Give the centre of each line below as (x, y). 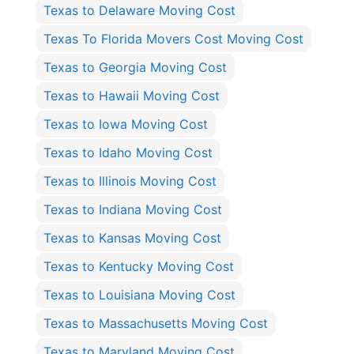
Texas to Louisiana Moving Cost (139, 295)
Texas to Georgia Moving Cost (135, 68)
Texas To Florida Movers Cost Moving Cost (173, 39)
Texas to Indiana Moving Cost (133, 210)
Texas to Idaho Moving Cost (128, 153)
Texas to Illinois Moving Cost (130, 181)
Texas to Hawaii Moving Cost (132, 96)
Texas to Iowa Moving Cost (126, 124)
